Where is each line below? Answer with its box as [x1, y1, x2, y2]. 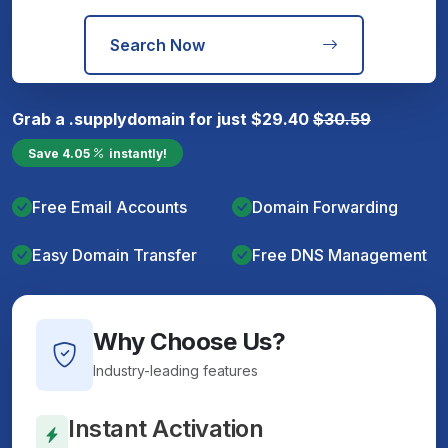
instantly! [109, 145, 167, 160]
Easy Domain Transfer [32, 244, 197, 265]
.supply [69, 108, 127, 129]
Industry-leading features [93, 362, 258, 379]
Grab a [12, 108, 69, 129]
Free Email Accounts [32, 196, 187, 217]
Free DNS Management [252, 244, 427, 265]
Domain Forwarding [252, 196, 398, 217]
